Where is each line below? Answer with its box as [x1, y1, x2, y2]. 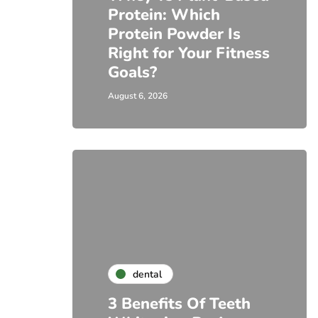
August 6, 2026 [108, 90, 168, 102]
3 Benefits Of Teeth [108, 293, 251, 314]
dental [133, 267, 162, 281]
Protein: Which [108, 4, 220, 26]
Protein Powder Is [108, 23, 241, 45]
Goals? [108, 62, 157, 83]
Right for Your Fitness [108, 43, 270, 64]
